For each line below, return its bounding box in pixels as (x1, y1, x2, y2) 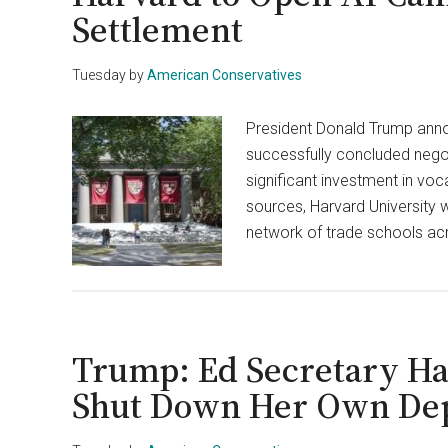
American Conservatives (147, 67, 302, 83)
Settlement (72, 5, 243, 54)
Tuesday (72, 67, 126, 83)
